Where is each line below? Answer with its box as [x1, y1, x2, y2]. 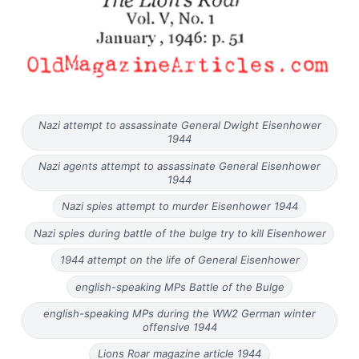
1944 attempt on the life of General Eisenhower [59, 252, 300, 266]
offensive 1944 [142, 320, 217, 333]
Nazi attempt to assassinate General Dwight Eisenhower [38, 119, 321, 132]
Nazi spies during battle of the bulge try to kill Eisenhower [33, 226, 326, 240]
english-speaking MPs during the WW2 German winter [43, 306, 316, 320]
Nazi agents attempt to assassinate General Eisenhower [38, 159, 321, 172]
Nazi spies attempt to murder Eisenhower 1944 [61, 200, 298, 213]
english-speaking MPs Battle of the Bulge [75, 280, 284, 293]
